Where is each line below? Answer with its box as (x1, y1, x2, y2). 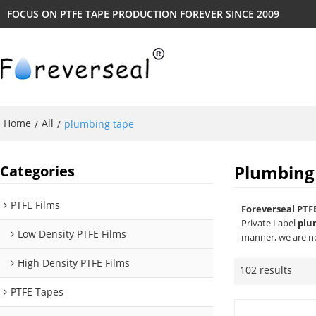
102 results (240, 263, 293, 277)
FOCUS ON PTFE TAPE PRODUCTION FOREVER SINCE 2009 (7, 7, 279, 20)
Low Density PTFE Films (18, 227, 126, 241)
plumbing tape (64, 116, 134, 130)
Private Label (241, 217, 298, 230)
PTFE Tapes (11, 285, 63, 299)
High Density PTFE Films (18, 256, 130, 270)
